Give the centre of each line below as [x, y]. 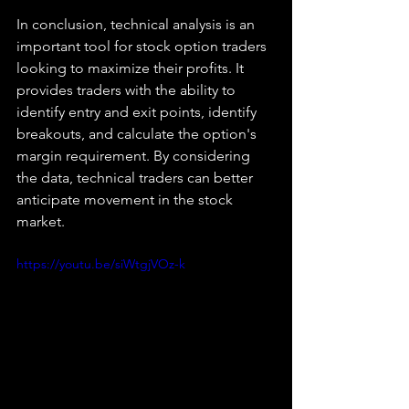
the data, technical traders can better [136, 178]
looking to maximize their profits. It [132, 68]
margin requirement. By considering [135, 156]
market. [41, 221]
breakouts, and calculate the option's [138, 134]
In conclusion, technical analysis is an [137, 24]
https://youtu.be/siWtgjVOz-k [101, 264]
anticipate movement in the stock [126, 199]
